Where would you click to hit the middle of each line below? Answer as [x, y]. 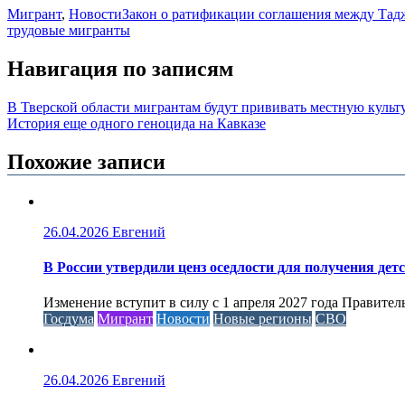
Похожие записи [86, 161]
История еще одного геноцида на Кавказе [137, 124]
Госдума [69, 319]
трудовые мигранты [69, 31]
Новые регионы [263, 319]
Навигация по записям [120, 69]
